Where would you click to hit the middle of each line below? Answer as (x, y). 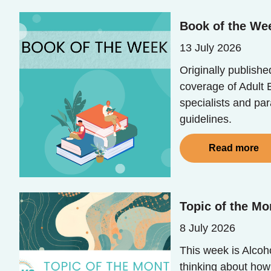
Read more (234, 148)
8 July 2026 (207, 228)
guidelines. (206, 119)
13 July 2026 (211, 48)
